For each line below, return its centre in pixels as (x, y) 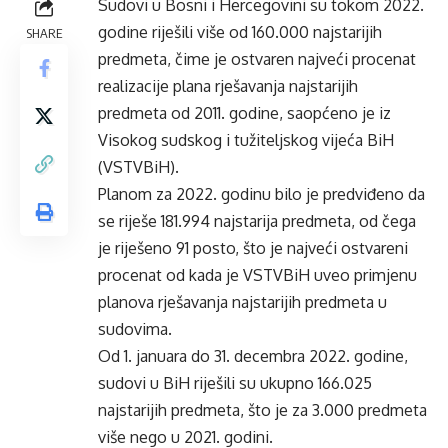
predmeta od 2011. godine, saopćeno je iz (244, 113)
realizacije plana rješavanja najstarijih (228, 86)
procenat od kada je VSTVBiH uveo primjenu (257, 275)
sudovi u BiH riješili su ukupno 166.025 (235, 383)
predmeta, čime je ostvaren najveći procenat (257, 59)
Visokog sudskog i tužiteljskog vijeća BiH (246, 140)
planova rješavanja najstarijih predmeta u (242, 302)
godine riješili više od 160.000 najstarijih (240, 32)
